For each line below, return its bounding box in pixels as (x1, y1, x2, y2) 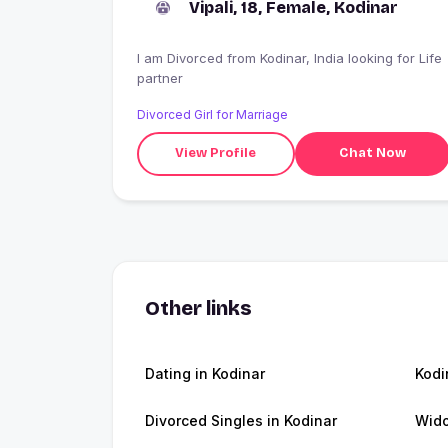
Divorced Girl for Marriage (137, 106, 288, 122)
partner (137, 69, 183, 86)
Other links (145, 295, 252, 320)
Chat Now (338, 145, 406, 162)
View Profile (175, 145, 257, 162)
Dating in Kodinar (145, 364, 265, 382)
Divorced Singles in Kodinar (145, 411, 337, 429)
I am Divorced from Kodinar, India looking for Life (137, 49, 227, 66)
